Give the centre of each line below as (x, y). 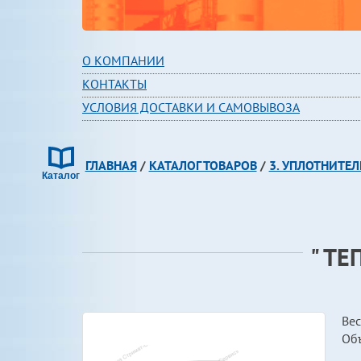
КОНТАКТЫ (114, 84)
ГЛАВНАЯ (111, 165)
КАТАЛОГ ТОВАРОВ (203, 165)
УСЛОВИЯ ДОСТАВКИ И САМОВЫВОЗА (191, 107)
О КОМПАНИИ (123, 60)
